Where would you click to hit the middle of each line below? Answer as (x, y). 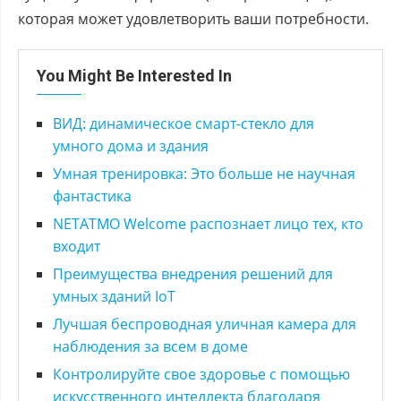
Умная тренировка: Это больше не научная (204, 173)
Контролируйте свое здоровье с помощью (201, 374)
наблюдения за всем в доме (150, 346)
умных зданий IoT (114, 296)
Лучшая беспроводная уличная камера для (205, 324)
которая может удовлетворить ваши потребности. (193, 18)
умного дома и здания (131, 145)
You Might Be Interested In (134, 75)
